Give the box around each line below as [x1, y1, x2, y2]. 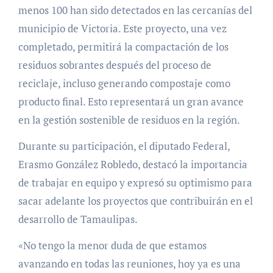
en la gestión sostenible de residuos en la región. [18, 112, 240, 127]
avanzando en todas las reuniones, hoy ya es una [18, 256, 241, 271]
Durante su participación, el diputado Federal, [18, 138, 230, 153]
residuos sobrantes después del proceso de [18, 57, 211, 72]
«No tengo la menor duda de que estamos [18, 238, 207, 252]
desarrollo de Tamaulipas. [18, 211, 138, 226]
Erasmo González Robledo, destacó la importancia [18, 157, 247, 171]
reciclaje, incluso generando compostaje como [18, 76, 230, 90]
